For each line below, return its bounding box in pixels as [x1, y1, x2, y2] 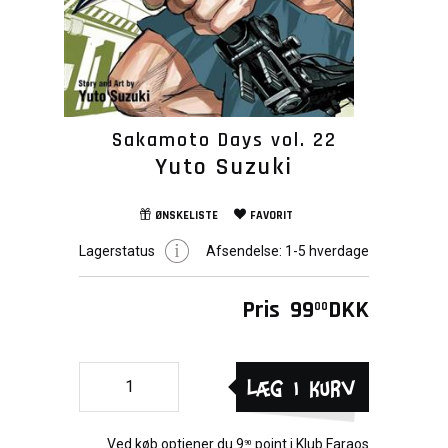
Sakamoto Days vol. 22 [111, 127, 337, 153]
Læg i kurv [248, 371, 357, 402]
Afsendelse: [206, 243, 282, 259]
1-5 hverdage [282, 243, 369, 259]
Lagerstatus [79, 243, 155, 259]
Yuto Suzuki [155, 152, 293, 182]
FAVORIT [250, 208, 293, 223]
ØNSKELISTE [155, 208, 218, 223]
